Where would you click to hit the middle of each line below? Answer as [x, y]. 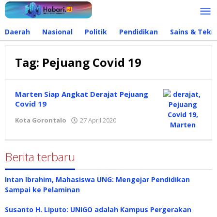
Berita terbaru [40, 157]
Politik [96, 32]
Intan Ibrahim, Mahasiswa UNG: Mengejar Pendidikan [97, 179]
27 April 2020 [98, 120]
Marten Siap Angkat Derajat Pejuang [82, 94]
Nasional [57, 32]
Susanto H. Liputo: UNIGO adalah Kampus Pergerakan [98, 209]
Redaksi [134, 129]
